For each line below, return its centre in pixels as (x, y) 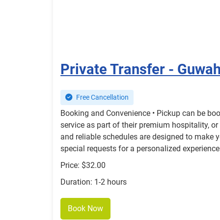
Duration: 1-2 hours (94, 182)
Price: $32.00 (83, 165)
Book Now (85, 209)
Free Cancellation (102, 98)
